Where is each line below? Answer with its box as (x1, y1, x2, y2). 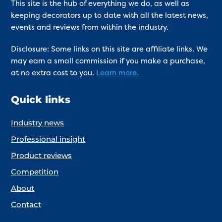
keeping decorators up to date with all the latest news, (11, 10, 209, 21)
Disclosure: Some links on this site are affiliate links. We (11, 44, 208, 55)
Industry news (11, 118, 64, 128)
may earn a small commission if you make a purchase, (11, 55, 206, 66)
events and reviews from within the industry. (11, 22, 169, 33)
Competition (11, 167, 59, 177)
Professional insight (11, 134, 86, 144)
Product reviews (11, 151, 72, 161)
